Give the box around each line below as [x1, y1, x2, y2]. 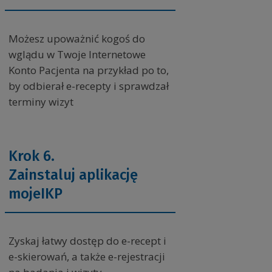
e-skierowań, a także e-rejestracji [8, 250, 165, 264]
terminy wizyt [8, 95, 73, 109]
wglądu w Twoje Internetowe [8, 47, 146, 62]
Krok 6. [8, 148, 55, 165]
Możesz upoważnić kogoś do [8, 32, 145, 46]
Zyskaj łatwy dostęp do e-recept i [8, 234, 166, 248]
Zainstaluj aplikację [8, 166, 138, 184]
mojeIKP [8, 185, 63, 203]
